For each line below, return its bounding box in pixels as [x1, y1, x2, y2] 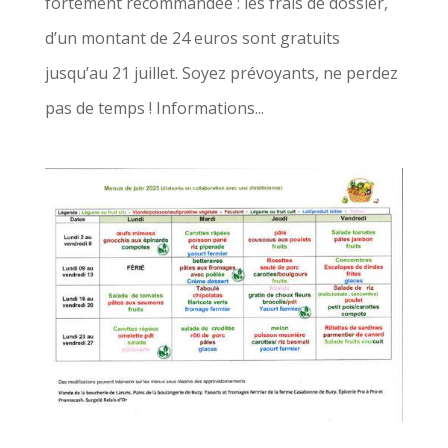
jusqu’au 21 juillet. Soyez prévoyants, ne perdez [44, 61, 398, 84]
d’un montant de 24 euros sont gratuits [44, 26, 340, 49]
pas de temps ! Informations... [44, 96, 264, 119]
